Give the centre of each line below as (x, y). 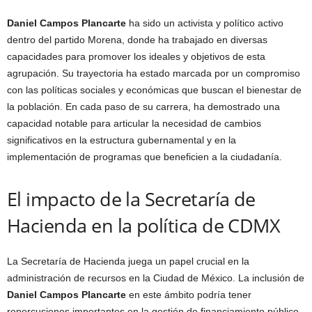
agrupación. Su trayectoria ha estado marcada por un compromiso (154, 73)
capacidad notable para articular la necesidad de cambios (134, 123)
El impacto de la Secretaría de (131, 198)
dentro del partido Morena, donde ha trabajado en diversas (137, 39)
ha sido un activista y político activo (205, 23)
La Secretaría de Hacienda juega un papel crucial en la (128, 261)
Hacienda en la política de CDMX (144, 225)
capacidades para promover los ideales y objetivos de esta (136, 56)
